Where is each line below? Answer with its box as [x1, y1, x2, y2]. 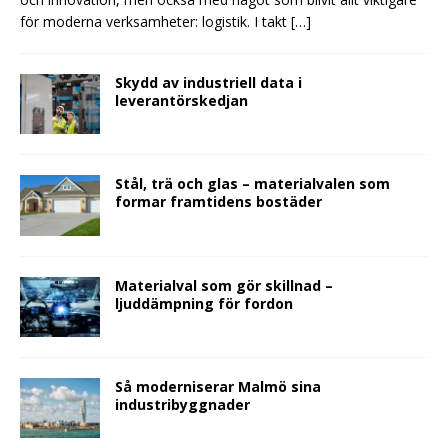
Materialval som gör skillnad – [115, 275, 333, 295]
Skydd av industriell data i [115, 73, 302, 93]
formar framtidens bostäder [115, 192, 322, 212]
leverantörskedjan [115, 91, 248, 111]
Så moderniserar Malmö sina [115, 376, 321, 396]
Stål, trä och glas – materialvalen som [115, 174, 390, 194]
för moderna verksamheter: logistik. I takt [20, 12, 291, 32]
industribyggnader [115, 394, 250, 414]
